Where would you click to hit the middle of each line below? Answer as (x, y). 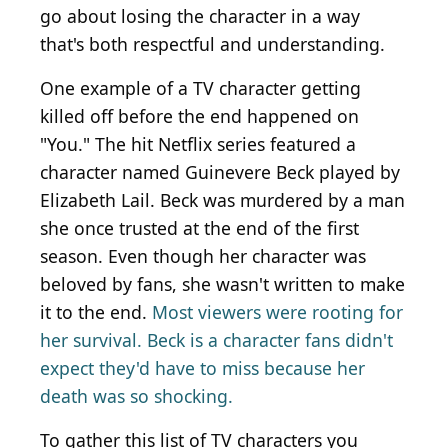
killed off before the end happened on (199, 116)
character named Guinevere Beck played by (220, 172)
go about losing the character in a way (200, 16)
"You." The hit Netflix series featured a (198, 144)
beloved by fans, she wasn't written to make (222, 284)
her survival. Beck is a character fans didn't (216, 340)
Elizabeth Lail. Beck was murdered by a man (222, 200)
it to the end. (96, 312)
